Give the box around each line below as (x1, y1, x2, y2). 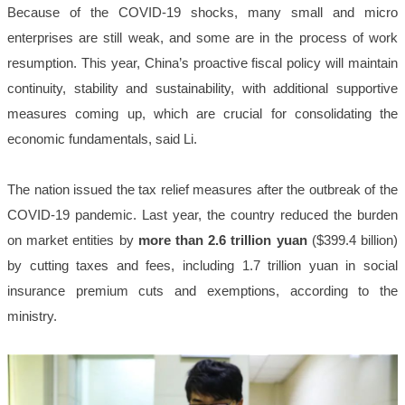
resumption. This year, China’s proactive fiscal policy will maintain (7, 54, 398, 71)
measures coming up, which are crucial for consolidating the (7, 105, 398, 121)
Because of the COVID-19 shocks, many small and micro (7, 4, 398, 20)
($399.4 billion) (306, 231, 399, 248)
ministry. (7, 307, 61, 324)
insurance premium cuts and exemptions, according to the (7, 282, 398, 298)
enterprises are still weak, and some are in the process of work (7, 29, 398, 45)
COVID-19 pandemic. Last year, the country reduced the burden (7, 206, 398, 222)
